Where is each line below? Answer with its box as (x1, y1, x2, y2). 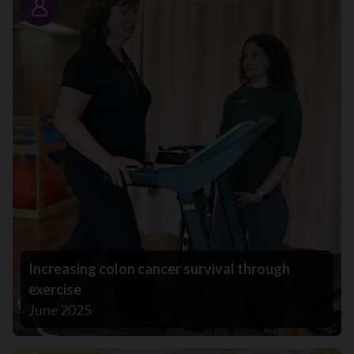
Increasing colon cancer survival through (28, 260, 290, 278)
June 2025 (28, 301, 92, 319)
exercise (28, 281, 81, 299)
